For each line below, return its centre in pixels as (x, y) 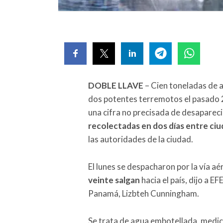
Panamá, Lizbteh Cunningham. (144, 193)
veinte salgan (114, 180)
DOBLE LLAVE (116, 85)
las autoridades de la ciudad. (141, 139)
